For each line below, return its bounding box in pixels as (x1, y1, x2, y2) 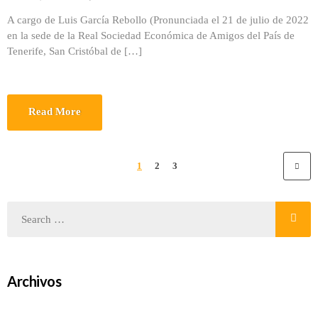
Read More (28, 106, 81, 117)
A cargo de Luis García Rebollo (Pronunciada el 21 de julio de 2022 (7, 14, 309, 26)
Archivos (7, 273, 61, 290)
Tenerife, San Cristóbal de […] (7, 45, 142, 57)
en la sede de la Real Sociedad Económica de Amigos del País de (7, 30, 295, 41)
